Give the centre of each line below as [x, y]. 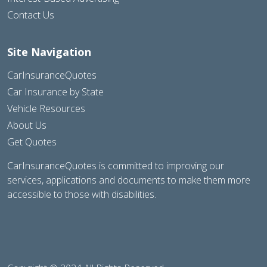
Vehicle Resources [46, 109]
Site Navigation [49, 52]
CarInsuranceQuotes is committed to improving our [116, 166]
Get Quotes [32, 142]
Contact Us [31, 15]
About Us [27, 125]
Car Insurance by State [55, 92]
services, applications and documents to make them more [129, 180]
